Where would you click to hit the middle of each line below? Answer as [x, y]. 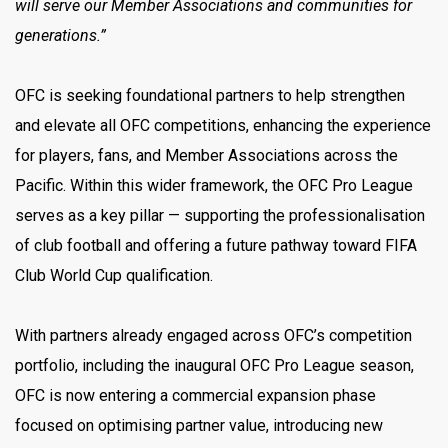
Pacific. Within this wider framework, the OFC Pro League [214, 185]
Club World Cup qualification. [114, 275]
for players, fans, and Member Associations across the [206, 155]
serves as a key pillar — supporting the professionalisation [220, 215]
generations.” [60, 35]
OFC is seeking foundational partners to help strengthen [210, 95]
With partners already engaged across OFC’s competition [213, 335]
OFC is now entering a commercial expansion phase [195, 395]
